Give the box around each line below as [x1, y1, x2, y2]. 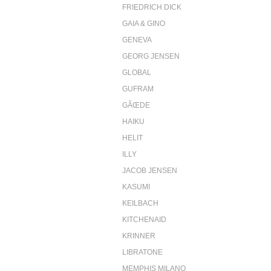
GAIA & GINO [122, 19, 165, 28]
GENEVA [122, 35, 152, 44]
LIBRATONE [122, 247, 163, 256]
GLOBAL [122, 68, 151, 77]
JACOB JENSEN [122, 166, 177, 175]
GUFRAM [122, 84, 154, 93]
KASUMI [122, 182, 150, 191]
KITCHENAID [122, 215, 166, 224]
